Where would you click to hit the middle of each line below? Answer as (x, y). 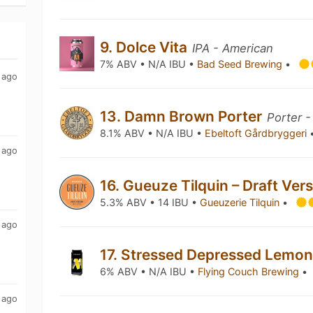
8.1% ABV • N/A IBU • (153, 133)
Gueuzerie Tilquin (241, 202)
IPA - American (233, 48)
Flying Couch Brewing (250, 271)
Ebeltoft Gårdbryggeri (257, 133)
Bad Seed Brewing (241, 64)
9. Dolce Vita (146, 47)
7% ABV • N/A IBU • (149, 64)
